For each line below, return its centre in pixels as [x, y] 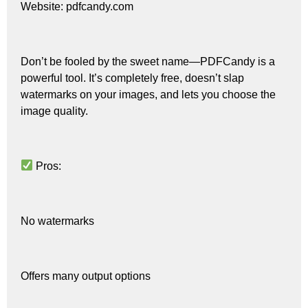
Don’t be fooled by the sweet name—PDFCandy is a [148, 61]
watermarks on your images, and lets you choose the [148, 94]
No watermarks [57, 221]
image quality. [54, 111]
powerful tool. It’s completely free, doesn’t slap [132, 78]
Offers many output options [86, 276]
